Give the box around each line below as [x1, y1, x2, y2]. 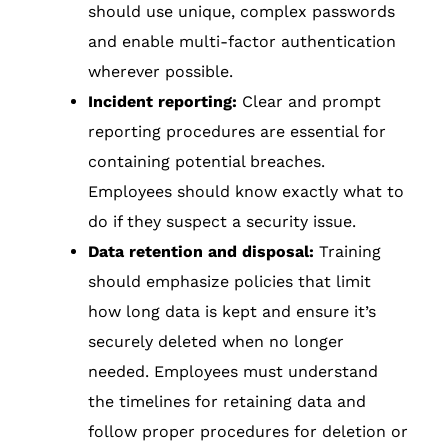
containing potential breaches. [88, 152, 325, 172]
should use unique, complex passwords [88, 2, 395, 22]
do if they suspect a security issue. [88, 212, 356, 232]
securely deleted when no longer [88, 332, 344, 352]
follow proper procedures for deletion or [88, 422, 408, 442]
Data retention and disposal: [88, 242, 314, 262]
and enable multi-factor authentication [88, 32, 396, 52]
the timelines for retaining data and [88, 392, 366, 412]
